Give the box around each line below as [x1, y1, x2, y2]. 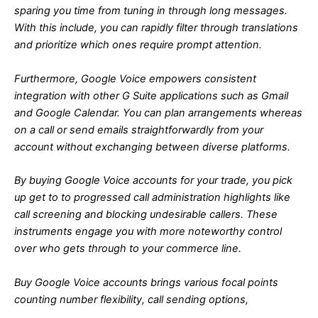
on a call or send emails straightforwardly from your [14, 123, 263, 136]
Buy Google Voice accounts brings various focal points [14, 275, 278, 289]
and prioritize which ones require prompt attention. [14, 38, 262, 52]
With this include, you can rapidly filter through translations [14, 21, 298, 35]
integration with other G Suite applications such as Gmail [14, 89, 288, 102]
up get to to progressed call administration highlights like [14, 191, 290, 204]
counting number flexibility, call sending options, [14, 292, 248, 306]
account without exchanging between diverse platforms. [14, 140, 290, 153]
